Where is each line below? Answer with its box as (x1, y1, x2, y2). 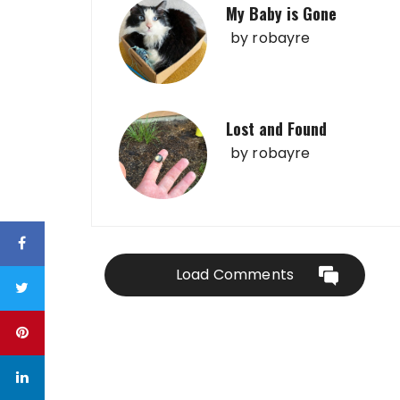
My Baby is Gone (226, 2, 337, 25)
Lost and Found (226, 117, 327, 140)
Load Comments (176, 264, 294, 285)
